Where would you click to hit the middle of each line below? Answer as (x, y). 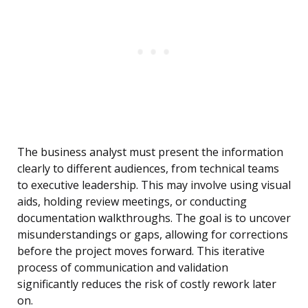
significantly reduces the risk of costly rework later (147, 284)
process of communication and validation (123, 268)
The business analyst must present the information (150, 152)
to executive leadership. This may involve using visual (154, 185)
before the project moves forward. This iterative (141, 251)
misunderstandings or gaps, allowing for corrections (153, 235)
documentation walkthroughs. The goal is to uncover (154, 218)
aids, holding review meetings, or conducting (132, 202)
